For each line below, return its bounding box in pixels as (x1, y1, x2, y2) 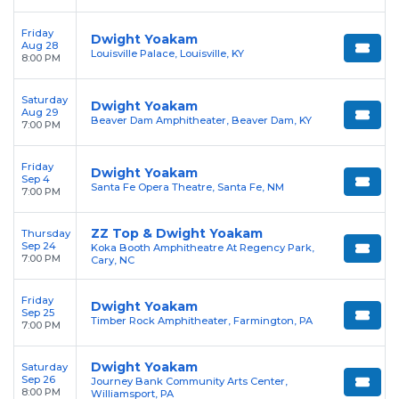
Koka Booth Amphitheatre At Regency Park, (91, 241, 314, 255)
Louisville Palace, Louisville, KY (91, 47, 244, 61)
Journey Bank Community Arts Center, (91, 375, 288, 388)
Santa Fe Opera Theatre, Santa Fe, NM (91, 181, 284, 194)
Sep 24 (21, 240, 56, 253)
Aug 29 (21, 106, 58, 119)
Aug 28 (21, 39, 58, 53)
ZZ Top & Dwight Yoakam (91, 225, 263, 242)
